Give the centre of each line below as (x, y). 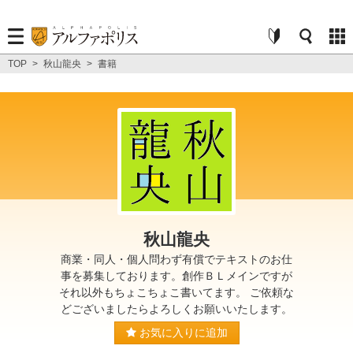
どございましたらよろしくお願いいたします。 (176, 309)
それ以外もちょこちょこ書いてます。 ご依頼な (176, 292)
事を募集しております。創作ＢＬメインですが (176, 276)
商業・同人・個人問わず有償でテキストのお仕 (176, 259)
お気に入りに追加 (182, 332)
